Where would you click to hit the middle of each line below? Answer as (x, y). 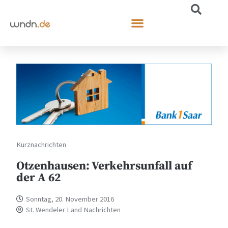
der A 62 (39, 178)
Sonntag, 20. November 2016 (70, 199)
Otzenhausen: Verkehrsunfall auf (104, 166)
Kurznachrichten (41, 144)
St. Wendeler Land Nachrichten (74, 209)
